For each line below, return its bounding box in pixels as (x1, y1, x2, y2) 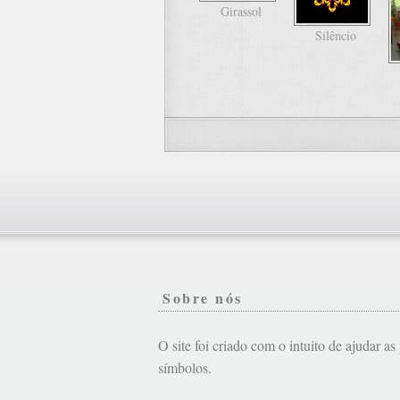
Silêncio (314, 27, 356, 44)
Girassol (220, 3, 262, 20)
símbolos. (158, 358, 212, 377)
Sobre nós (162, 287, 244, 308)
